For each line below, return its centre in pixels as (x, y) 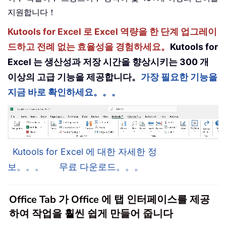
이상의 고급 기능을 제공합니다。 (74, 77)
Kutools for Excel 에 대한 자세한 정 (85, 151)
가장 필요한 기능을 (179, 77)
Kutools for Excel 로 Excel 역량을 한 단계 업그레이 (112, 31)
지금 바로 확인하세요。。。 (64, 92)
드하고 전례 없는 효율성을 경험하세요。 (89, 46)
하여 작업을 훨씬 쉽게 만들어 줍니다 (91, 213)
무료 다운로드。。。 (101, 166)
